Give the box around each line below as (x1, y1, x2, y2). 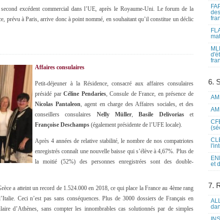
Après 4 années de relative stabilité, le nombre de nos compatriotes (35, 137, 193, 144)
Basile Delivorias (138, 111, 184, 118)
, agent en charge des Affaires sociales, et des (81, 101, 194, 108)
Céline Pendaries (63, 90, 106, 97)
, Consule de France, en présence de (106, 90, 194, 97)
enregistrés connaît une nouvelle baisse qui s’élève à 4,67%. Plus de (35, 148, 193, 155)
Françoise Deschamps (35, 121, 89, 128)
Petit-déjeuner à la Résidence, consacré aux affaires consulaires (35, 80, 193, 87)
